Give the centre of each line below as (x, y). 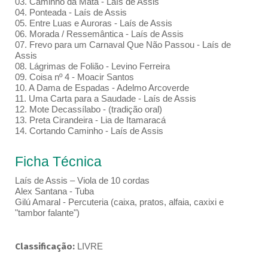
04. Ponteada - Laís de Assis (71, 13)
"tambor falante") (47, 213)
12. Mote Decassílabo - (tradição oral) (88, 109)
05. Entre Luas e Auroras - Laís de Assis (93, 23)
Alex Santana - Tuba (54, 191)
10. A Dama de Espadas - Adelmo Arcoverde (102, 88)
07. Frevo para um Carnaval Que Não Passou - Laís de (123, 45)
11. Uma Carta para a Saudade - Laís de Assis (105, 99)
